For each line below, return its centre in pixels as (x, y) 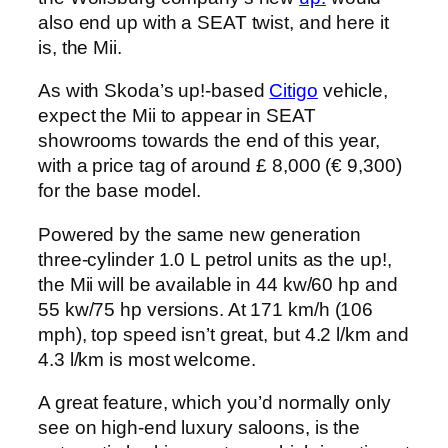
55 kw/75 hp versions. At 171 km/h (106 (206, 309)
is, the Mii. (80, 47)
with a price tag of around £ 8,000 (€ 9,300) (220, 166)
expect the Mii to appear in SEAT (177, 116)
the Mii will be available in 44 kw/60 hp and (218, 284)
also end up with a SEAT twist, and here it (213, 22)
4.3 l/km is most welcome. (147, 359)
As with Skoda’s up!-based (154, 91)
